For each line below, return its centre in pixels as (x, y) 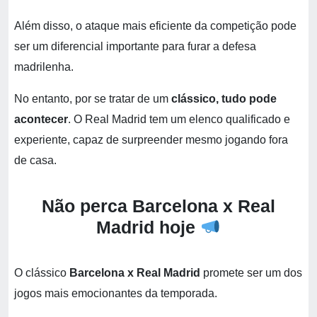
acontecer (41, 119)
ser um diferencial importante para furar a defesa (135, 46)
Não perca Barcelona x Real (158, 206)
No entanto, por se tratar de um (93, 99)
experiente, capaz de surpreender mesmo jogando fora (151, 140)
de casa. (37, 160)
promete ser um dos (251, 273)
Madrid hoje (146, 227)
